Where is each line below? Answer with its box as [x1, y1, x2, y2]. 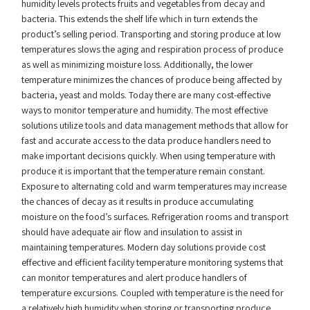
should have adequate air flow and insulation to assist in [21, 226, 242, 238]
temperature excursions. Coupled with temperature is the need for [21, 286, 284, 299]
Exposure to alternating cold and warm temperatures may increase [21, 180, 286, 192]
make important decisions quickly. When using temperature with [21, 149, 275, 162]
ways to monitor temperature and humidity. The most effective [21, 104, 268, 116]
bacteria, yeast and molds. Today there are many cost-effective [21, 89, 271, 101]
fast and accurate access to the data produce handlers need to [21, 134, 271, 147]
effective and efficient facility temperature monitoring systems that [21, 256, 283, 268]
